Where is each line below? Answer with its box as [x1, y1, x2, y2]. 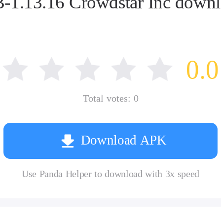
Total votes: [82, 92, 131, 104]
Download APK [80, 132, 167, 147]
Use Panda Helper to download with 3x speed [22, 168, 199, 179]
